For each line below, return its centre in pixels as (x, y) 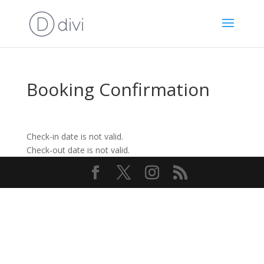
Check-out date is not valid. (78, 150)
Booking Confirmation (118, 89)
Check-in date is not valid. (75, 136)
